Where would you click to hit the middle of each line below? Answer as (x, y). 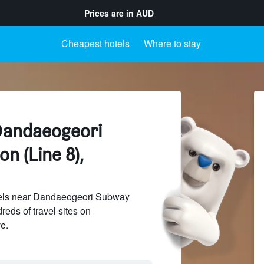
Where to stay (172, 43)
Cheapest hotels (95, 43)
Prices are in (110, 13)
